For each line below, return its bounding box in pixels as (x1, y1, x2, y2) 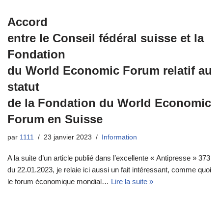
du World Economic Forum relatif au (7, 64, 212, 78)
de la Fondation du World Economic (7, 96, 211, 110)
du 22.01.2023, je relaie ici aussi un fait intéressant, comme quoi (7, 165, 211, 174)
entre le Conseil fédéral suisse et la (7, 31, 204, 45)
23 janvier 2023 (44, 134, 92, 141)
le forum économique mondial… (7, 177, 111, 186)
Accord (7, 15, 48, 29)
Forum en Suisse (7, 112, 103, 126)
